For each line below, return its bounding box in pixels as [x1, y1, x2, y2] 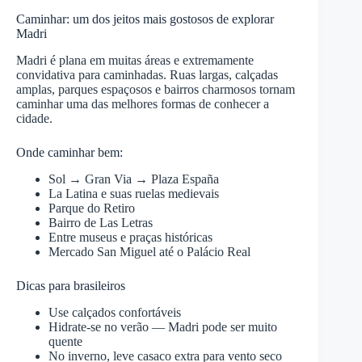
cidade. [16, 111, 53, 125]
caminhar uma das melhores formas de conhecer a [16, 96, 269, 111]
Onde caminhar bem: [16, 145, 123, 159]
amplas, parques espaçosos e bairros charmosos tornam [16, 82, 295, 96]
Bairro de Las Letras [48, 215, 153, 229]
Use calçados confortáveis [48, 305, 181, 319]
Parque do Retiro [48, 200, 135, 215]
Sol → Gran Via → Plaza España [48, 171, 219, 186]
